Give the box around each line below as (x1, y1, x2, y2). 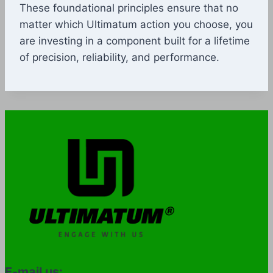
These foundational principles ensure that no (19, 2, 238, 15)
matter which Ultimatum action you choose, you (19, 18, 253, 31)
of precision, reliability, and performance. (19, 51, 219, 64)
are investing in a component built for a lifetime (19, 35, 250, 48)
